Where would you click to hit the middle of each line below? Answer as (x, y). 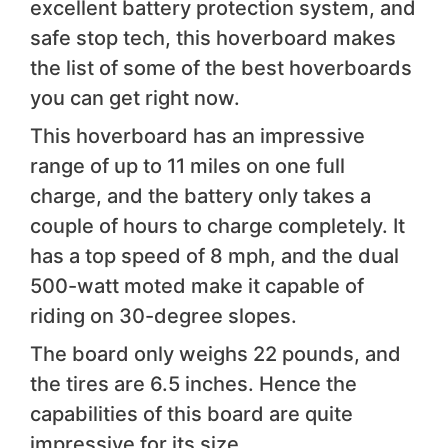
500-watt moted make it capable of (197, 285)
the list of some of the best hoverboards (221, 67)
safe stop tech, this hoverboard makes (213, 37)
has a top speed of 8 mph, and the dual (214, 255)
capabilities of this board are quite (191, 413)
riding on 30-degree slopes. (163, 315)
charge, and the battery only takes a (200, 195)
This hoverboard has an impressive (197, 135)
